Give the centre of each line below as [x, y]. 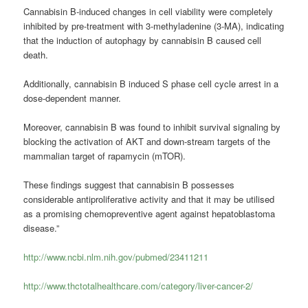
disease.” [42, 228]
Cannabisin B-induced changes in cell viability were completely [148, 11]
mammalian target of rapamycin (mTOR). [105, 156]
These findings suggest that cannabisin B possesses [129, 185]
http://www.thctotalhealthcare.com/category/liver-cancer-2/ [139, 286]
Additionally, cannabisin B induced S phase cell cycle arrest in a [151, 83]
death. [36, 54]
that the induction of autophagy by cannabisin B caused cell [143, 40]
